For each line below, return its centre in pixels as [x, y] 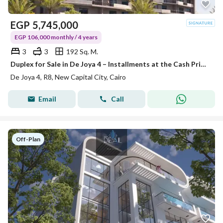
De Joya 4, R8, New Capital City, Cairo [68, 77]
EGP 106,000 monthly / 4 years [56, 37]
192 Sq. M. [82, 51]
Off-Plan [28, 139]
